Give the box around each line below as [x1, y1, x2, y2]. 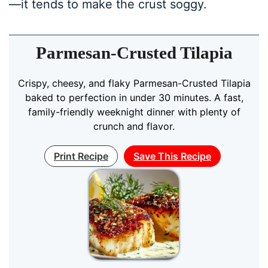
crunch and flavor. [93, 120, 175, 132]
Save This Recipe [133, 150, 211, 162]
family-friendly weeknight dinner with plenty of [28, 105, 240, 118]
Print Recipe [54, 150, 108, 162]
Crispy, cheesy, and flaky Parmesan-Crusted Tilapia [17, 77, 251, 89]
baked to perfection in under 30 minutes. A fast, [25, 91, 243, 103]
